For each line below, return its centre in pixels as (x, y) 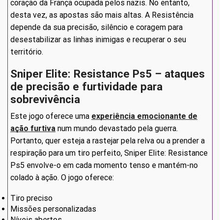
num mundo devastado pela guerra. (117, 129)
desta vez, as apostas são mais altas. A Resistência (102, 15)
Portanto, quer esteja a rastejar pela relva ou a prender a (108, 141)
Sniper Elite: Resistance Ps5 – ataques (108, 74)
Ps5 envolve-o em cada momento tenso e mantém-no (104, 165)
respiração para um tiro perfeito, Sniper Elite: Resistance (109, 153)
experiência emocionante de (144, 116)
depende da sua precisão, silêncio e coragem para (96, 27)
